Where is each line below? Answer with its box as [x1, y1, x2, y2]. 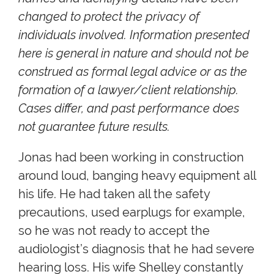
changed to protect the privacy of [18, 9, 199, 24]
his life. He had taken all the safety [18, 186, 210, 201]
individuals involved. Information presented [18, 27, 250, 42]
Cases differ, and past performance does [18, 100, 239, 116]
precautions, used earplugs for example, [18, 204, 245, 220]
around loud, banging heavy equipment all [18, 168, 256, 183]
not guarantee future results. [18, 119, 170, 134]
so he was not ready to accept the [18, 223, 210, 238]
